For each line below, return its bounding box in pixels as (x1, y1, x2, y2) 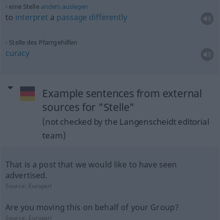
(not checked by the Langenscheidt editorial (42, 116, 209, 127)
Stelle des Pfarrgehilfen (9, 38, 78, 47)
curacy (5, 48, 29, 58)
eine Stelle (9, 2, 41, 11)
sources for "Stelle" (42, 100, 135, 114)
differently (89, 12, 127, 23)
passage (56, 12, 87, 23)
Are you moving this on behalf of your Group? (5, 202, 179, 213)
